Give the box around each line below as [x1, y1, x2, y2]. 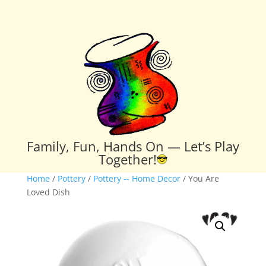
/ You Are [180, 172, 219, 184]
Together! [98, 150, 157, 168]
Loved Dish [26, 186, 70, 198]
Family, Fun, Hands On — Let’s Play [26, 137, 239, 155]
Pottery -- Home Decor [93, 172, 180, 184]
